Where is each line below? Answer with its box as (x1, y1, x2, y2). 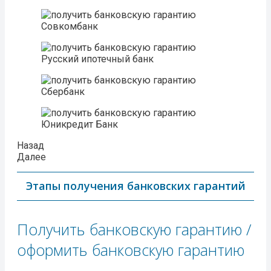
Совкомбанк (41, 21, 98, 33)
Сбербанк (41, 86, 85, 98)
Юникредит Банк (41, 119, 118, 131)
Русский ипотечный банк (41, 53, 154, 65)
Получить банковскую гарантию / (17, 219, 252, 240)
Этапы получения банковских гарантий (25, 178, 246, 194)
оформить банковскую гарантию (17, 240, 244, 261)
